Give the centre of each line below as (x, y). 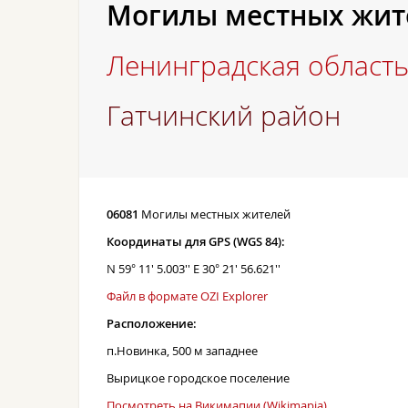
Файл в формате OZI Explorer (187, 296)
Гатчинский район (224, 116)
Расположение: (152, 323)
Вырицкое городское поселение (198, 378)
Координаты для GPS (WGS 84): (196, 241)
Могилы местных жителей (214, 214)
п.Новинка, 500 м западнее (182, 351)
